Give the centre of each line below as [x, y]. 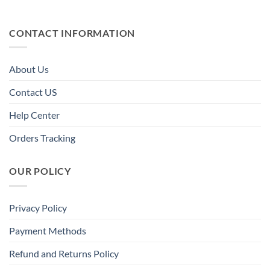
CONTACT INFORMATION [72, 33]
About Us [29, 69]
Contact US [33, 92]
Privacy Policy [38, 207]
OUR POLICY [40, 171]
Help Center [34, 115]
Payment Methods [48, 230]
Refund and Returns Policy [64, 253]
